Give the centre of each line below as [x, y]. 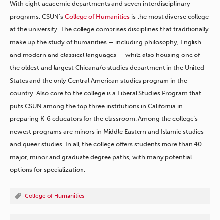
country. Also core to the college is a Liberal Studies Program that [106, 93]
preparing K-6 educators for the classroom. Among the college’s [104, 119]
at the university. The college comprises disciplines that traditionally [109, 29]
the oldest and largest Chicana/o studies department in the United [107, 68]
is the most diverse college [169, 17]
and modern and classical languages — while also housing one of [105, 55]
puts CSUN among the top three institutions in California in [96, 106]
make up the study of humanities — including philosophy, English [106, 42]
